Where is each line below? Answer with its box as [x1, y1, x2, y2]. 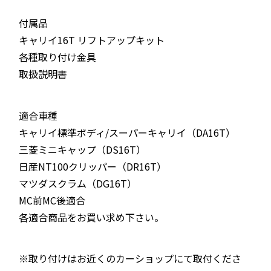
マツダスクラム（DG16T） [18, 175, 137, 191]
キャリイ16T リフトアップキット [18, 33, 165, 48]
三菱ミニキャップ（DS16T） [18, 142, 146, 157]
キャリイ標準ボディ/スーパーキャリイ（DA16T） [18, 125, 235, 140]
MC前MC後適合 [18, 192, 85, 207]
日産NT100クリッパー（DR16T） [18, 158, 166, 174]
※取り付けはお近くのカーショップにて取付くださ [18, 251, 241, 266]
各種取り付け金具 [18, 50, 96, 65]
